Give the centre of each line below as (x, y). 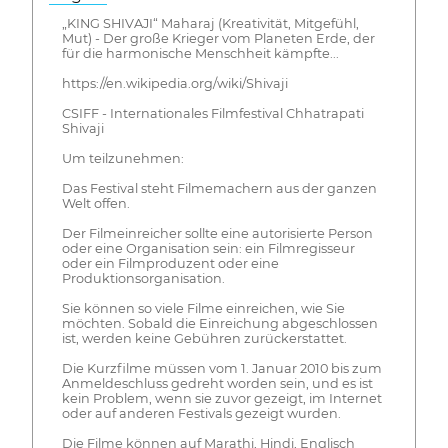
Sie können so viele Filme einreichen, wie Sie (203, 309)
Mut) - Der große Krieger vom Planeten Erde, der (218, 39)
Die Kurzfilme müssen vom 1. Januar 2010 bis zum (221, 369)
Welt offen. (95, 204)
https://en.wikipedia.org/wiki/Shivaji (174, 84)
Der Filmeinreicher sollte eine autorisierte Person (217, 234)
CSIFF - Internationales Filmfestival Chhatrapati (212, 114)
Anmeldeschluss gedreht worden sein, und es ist (217, 384)
